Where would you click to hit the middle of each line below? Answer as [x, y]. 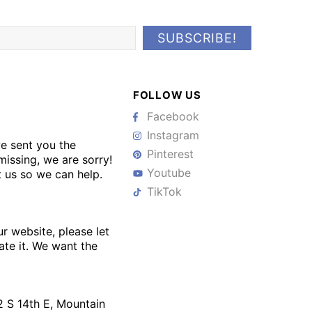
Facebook [173, 116]
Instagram [173, 135]
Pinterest [170, 154]
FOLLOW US [167, 95]
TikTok [164, 192]
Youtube [169, 173]
